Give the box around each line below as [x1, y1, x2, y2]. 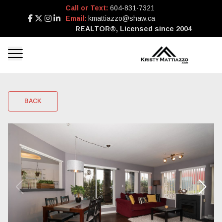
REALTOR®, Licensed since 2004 [75, 25, 192, 33]
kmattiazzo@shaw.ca [88, 14, 155, 22]
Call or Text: [65, 4, 110, 12]
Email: [65, 14, 88, 22]
